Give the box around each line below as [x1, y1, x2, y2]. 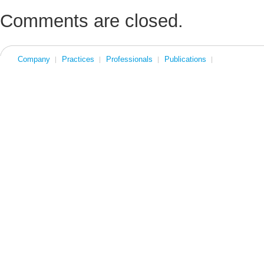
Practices [62, 55, 94, 64]
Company [18, 55, 50, 64]
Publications [164, 55, 206, 64]
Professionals [106, 55, 153, 64]
